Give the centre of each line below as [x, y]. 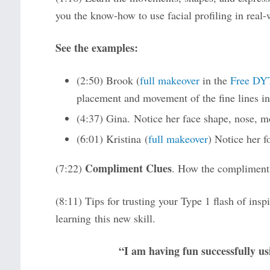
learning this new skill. [105, 218]
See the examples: [96, 48]
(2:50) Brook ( [108, 80]
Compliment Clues [128, 168]
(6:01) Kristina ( [112, 139]
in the [215, 80]
